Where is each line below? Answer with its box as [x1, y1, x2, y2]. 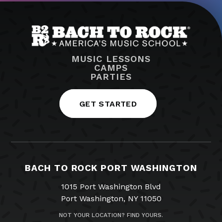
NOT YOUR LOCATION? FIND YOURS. [59, 211, 163, 219]
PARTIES [90, 71, 132, 82]
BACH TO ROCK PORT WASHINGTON [25, 163, 197, 173]
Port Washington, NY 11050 [60, 193, 162, 203]
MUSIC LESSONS [71, 53, 151, 64]
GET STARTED [79, 99, 137, 109]
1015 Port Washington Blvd [61, 181, 161, 191]
